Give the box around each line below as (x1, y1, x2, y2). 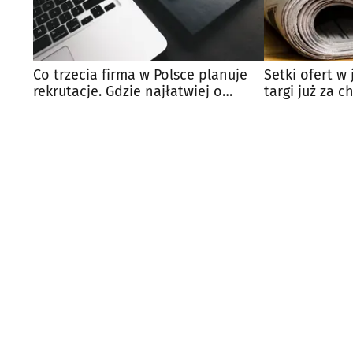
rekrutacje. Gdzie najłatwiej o (33, 82, 222, 100)
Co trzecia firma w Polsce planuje (33, 65, 247, 84)
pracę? (33, 98, 75, 117)
